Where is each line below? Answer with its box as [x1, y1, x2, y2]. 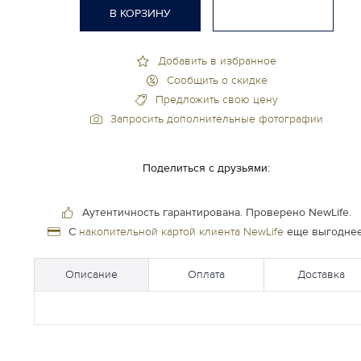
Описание [64, 267, 118, 281]
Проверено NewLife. [246, 205, 351, 219]
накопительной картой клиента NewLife [78, 224, 284, 239]
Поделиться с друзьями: [143, 160, 270, 175]
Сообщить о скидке [166, 73, 268, 87]
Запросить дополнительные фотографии [110, 111, 323, 126]
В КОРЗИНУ [109, 6, 171, 21]
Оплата [188, 267, 225, 281]
